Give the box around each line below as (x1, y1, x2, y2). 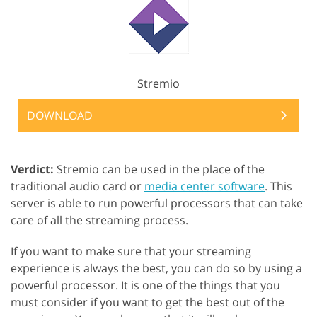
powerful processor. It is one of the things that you (11, 277, 280, 294)
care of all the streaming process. (11, 212, 188, 229)
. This (265, 178, 292, 195)
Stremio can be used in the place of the (54, 161, 265, 178)
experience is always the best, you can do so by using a (11, 260, 302, 277)
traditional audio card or (11, 178, 144, 195)
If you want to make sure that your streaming (11, 243, 251, 260)
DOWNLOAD (27, 108, 93, 124)
